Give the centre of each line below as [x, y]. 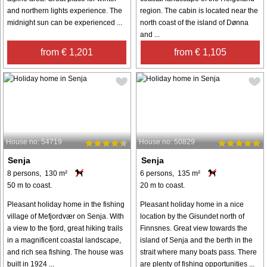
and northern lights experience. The [65, 11]
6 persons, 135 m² [170, 173]
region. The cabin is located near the [199, 11]
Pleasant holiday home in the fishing [66, 204]
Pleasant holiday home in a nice [192, 204]
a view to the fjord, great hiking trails [65, 228]
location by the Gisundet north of [193, 216]
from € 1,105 [200, 52]
